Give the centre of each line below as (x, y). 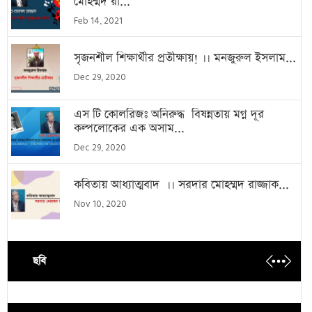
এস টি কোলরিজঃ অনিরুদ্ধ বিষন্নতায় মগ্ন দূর (169, 114)
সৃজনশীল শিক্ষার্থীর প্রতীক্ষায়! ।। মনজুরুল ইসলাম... (185, 58)
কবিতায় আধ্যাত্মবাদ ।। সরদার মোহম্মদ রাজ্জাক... (181, 185)
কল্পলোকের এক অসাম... (129, 128)
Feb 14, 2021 (98, 21)
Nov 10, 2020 (100, 204)
